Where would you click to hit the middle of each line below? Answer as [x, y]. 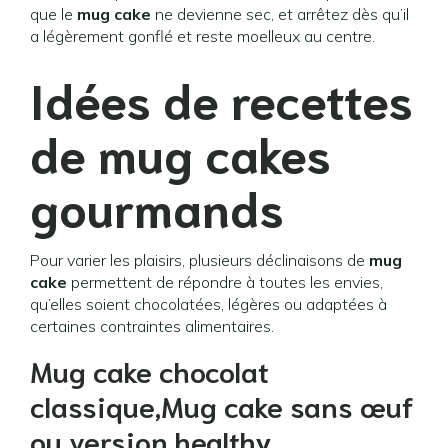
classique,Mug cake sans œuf [222, 405]
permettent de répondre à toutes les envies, [225, 282]
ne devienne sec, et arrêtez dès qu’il [280, 14]
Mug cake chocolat [149, 370]
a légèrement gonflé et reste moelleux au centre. [202, 36]
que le [53, 14]
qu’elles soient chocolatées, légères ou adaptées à [208, 304]
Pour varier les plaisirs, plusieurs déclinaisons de [199, 260]
